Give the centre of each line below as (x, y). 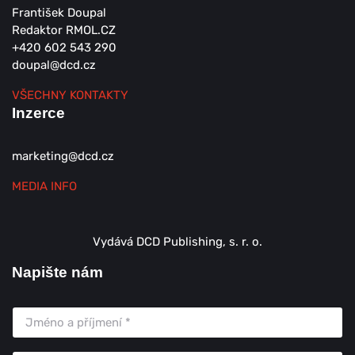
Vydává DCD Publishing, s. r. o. (177, 242)
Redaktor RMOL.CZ (64, 30)
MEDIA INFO (44, 186)
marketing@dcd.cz (63, 156)
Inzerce (38, 113)
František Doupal (59, 13)
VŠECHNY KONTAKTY (70, 95)
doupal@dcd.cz (54, 65)
